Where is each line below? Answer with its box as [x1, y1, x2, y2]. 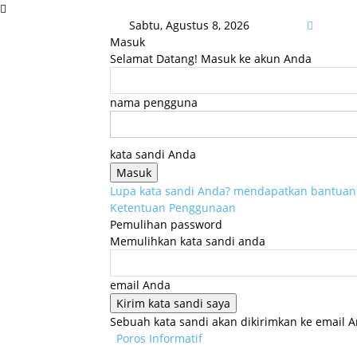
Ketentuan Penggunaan [110, 200, 236, 215]
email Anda [110, 277, 171, 292]
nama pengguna [110, 95, 198, 110]
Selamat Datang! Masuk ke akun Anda [110, 51, 312, 66]
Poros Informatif [116, 331, 202, 346]
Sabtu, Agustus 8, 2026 [129, 18, 249, 33]
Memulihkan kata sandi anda [110, 233, 265, 249]
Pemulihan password [110, 217, 222, 232]
